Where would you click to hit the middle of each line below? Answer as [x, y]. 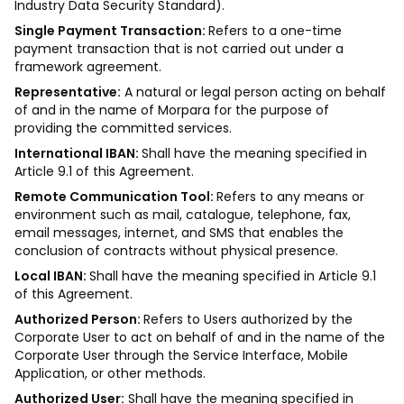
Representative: [68, 92]
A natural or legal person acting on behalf [253, 92]
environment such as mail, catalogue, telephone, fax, [183, 215]
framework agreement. [88, 67]
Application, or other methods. [110, 373]
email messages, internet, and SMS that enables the [179, 233]
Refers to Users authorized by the [248, 319]
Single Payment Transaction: [111, 31]
